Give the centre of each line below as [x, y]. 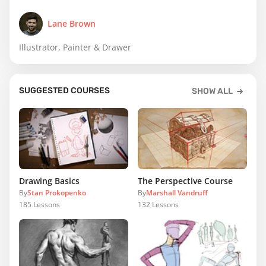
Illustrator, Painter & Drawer [75, 47]
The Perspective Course [185, 181]
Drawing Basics [49, 181]
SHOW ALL [212, 91]
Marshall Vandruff [177, 193]
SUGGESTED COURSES [64, 90]
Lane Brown [72, 23]
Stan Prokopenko [57, 193]
